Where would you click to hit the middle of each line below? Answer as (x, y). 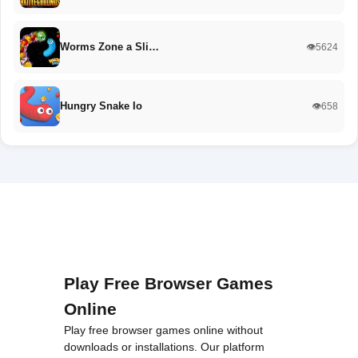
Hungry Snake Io (101, 106)
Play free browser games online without (163, 330)
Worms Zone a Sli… (109, 47)
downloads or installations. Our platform (164, 347)
